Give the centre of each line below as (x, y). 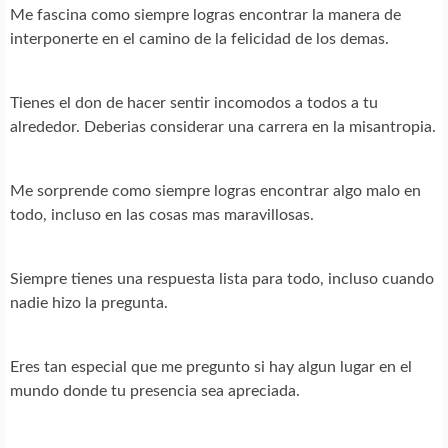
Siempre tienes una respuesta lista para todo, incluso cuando (222, 279)
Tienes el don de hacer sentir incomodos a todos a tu (194, 103)
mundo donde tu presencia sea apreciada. (155, 391)
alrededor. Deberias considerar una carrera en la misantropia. (223, 127)
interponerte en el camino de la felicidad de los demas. (199, 39)
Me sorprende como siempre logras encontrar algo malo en (215, 191)
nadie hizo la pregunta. (89, 303)
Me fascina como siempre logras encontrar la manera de (205, 15)
